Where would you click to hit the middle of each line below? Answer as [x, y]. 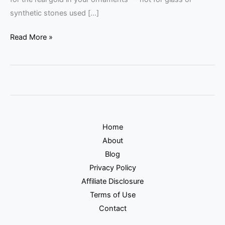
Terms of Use [113, 195]
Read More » [31, 37]
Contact [113, 208]
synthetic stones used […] [54, 13]
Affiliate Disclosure [113, 181]
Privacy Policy [113, 167]
